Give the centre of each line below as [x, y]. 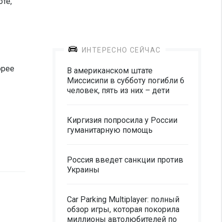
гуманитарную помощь [110, 130]
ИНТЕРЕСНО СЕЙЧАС [121, 50]
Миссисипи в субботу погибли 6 [126, 81]
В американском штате [110, 71]
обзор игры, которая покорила [123, 209]
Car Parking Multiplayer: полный [123, 199]
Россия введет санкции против [125, 160]
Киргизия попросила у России [122, 120]
